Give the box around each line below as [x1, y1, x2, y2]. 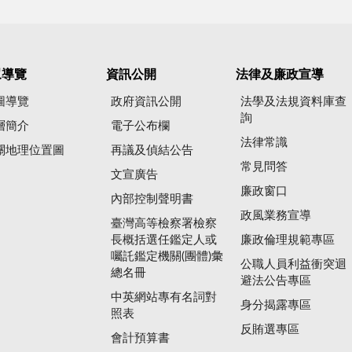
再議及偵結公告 [111, 145, 194, 157]
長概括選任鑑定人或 [111, 234, 218, 247]
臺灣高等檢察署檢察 [111, 218, 218, 230]
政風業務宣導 [240, 210, 312, 222]
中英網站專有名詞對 [111, 291, 218, 304]
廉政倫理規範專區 [240, 234, 335, 247]
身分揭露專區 [240, 299, 312, 312]
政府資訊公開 [111, 96, 182, 108]
